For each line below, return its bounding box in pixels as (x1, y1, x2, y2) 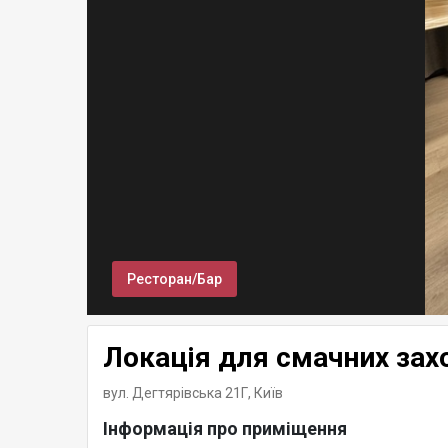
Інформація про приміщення (103, 418, 347, 440)
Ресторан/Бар (127, 271, 222, 288)
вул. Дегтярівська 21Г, (103, 385, 254, 402)
